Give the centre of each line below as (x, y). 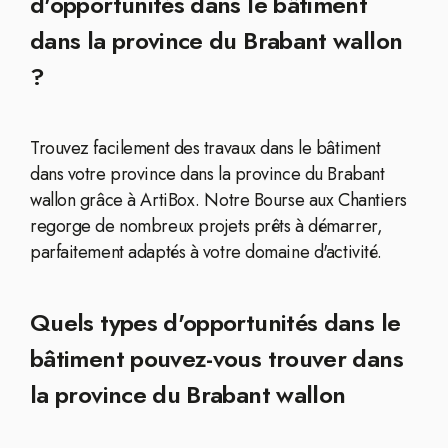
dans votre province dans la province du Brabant (207, 174)
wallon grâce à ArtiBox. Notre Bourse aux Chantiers (218, 200)
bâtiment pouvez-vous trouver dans (216, 358)
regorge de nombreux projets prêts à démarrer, (206, 226)
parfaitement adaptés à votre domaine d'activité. (206, 252)
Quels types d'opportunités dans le (215, 322)
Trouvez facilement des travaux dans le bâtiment (205, 148)
